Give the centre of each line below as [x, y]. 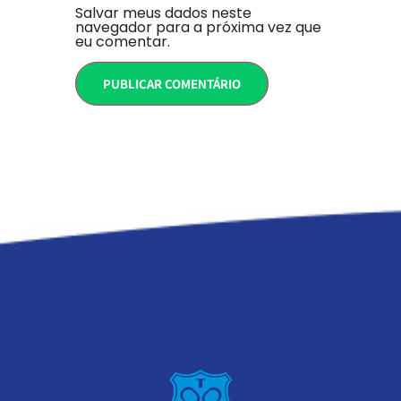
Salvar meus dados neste [163, 13]
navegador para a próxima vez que [198, 27]
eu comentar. [123, 41]
